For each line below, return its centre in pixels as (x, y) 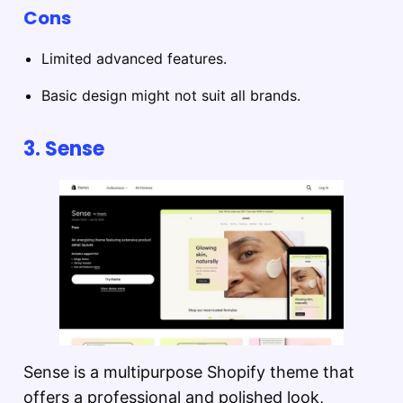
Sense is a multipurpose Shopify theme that (189, 372)
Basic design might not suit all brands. (171, 95)
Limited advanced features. (134, 58)
